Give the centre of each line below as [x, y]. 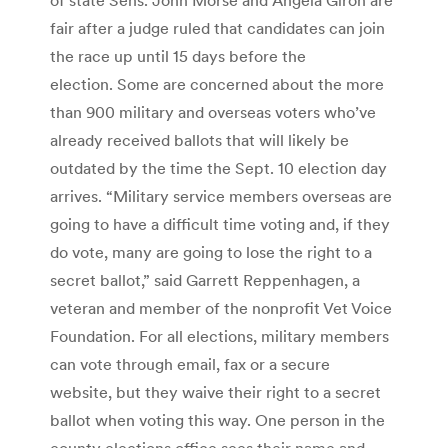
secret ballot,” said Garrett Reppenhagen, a [205, 279]
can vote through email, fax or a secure [190, 363]
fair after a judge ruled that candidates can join [217, 27]
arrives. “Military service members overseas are [221, 195]
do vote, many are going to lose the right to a [211, 251]
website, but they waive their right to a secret [215, 391]
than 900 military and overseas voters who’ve [213, 111]
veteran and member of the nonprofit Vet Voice [221, 307]
